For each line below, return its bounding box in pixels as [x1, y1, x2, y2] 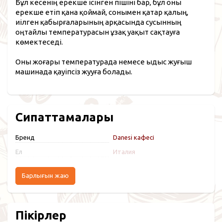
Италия [112, 148, 135, 155]
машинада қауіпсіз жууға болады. [15, 67, 132, 76]
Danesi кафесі [112, 133, 154, 141]
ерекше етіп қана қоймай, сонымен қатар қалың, [15, 7, 188, 16]
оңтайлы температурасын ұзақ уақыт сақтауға [15, 27, 180, 36]
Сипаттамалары [15, 110, 113, 124]
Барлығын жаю [22, 172, 69, 180]
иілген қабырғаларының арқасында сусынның [15, 17, 181, 26]
